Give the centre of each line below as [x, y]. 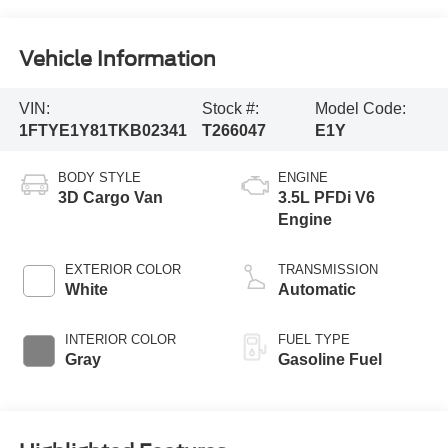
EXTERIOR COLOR [122, 270]
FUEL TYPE [314, 340]
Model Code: [361, 108]
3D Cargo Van [110, 198]
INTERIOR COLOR [120, 340]
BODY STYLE [99, 178]
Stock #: [231, 108]
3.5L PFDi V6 [326, 198]
